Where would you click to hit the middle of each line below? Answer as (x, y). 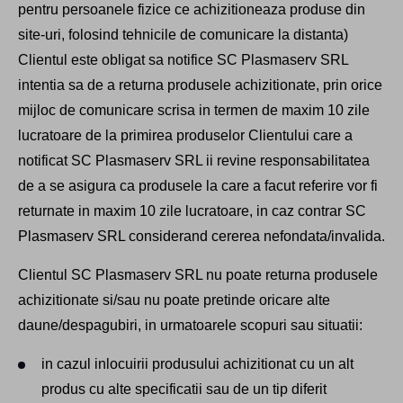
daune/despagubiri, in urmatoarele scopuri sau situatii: (190, 326)
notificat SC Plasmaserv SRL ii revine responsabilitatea (194, 161)
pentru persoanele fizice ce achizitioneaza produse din (192, 10)
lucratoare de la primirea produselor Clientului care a (185, 136)
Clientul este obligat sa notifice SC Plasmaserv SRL (183, 60)
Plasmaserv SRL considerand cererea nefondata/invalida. (201, 237)
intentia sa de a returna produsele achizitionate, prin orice (200, 85)
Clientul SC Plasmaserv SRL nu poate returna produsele (198, 275)
